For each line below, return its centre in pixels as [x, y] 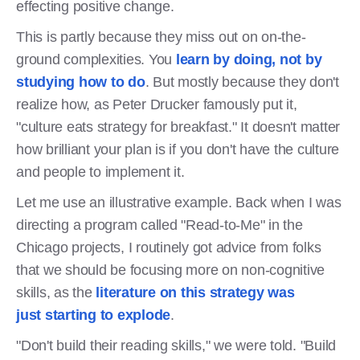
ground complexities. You [96, 59]
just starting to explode [93, 315]
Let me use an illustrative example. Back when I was [179, 202]
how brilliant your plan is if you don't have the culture [178, 149]
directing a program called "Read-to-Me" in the [160, 225]
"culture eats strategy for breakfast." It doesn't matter [178, 127]
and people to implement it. [100, 172]
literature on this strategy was [195, 292]
